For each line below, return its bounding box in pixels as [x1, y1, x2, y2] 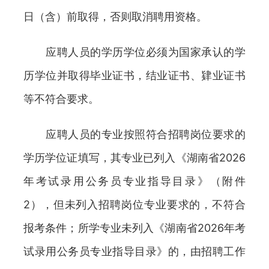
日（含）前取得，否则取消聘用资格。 [23, 10, 207, 23]
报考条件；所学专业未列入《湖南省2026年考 [23, 222, 246, 234]
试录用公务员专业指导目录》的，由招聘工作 [23, 245, 246, 258]
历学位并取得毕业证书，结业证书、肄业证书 [23, 69, 246, 82]
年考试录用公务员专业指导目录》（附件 [23, 175, 246, 187]
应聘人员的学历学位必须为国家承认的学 [23, 46, 246, 58]
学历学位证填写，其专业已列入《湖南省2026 [23, 151, 246, 164]
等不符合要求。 [23, 92, 99, 105]
